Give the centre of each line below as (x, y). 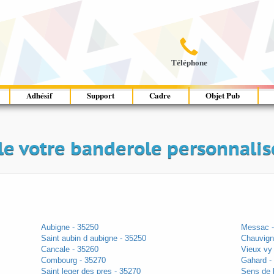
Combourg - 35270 (73, 261)
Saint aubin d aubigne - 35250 (93, 239)
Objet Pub (223, 95)
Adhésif (39, 95)
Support (101, 95)
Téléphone (189, 62)
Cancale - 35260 (69, 250)
